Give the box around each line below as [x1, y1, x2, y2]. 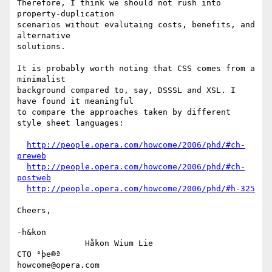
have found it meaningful [17, 97, 134, 106]
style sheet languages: [17, 118, 124, 128]
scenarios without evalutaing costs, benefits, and [17, 20, 255, 30]
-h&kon [17, 228, 46, 237]
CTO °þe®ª [17, 250, 61, 259]
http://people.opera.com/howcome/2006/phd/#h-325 [27, 184, 255, 194]
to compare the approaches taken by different [17, 107, 231, 117]
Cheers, [17, 206, 51, 216]
